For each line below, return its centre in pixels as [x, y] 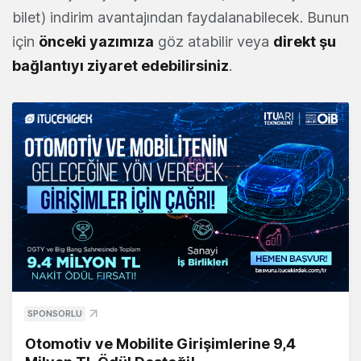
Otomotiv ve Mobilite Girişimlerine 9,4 [160, 343]
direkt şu [305, 41]
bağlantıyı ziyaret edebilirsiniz [120, 65]
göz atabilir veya [214, 41]
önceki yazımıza [96, 41]
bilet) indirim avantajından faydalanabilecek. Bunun [180, 17]
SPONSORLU [55, 313]
